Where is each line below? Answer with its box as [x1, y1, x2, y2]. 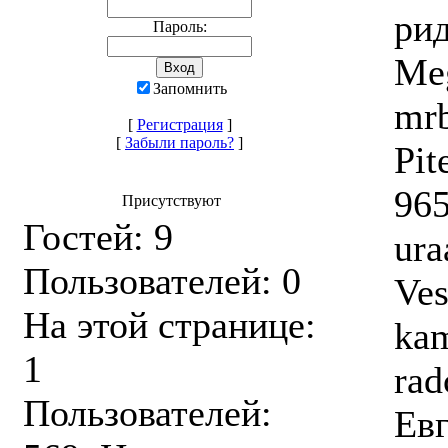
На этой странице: [23, 304, 316, 346]
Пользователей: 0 [23, 260, 301, 302]
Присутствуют [121, 192, 221, 209]
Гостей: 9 [23, 216, 173, 258]
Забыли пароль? [125, 134, 234, 151]
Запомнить [152, 80, 227, 97]
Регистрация [136, 116, 223, 133]
